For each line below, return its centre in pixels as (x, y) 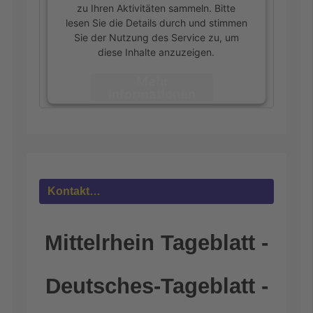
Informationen (152, 93)
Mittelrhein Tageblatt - (156, 243)
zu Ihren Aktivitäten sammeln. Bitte (156, 8)
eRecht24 (213, 163)
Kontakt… (74, 191)
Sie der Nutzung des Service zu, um (156, 37)
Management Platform (129, 163)
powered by (108, 149)
